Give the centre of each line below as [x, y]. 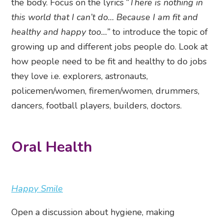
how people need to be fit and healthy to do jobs [109, 62]
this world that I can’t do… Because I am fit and [105, 17]
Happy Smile [37, 188]
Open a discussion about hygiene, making [93, 212]
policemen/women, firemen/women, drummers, [105, 91]
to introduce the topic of [159, 32]
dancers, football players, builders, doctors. [96, 106]
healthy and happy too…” [61, 32]
